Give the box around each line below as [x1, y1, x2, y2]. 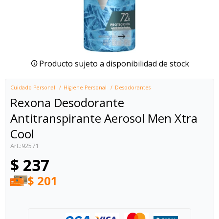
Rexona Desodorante [10, 94, 124, 110]
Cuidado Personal [10, 84, 55, 91]
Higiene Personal [64, 84, 107, 91]
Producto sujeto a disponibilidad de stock [39, 58, 189, 69]
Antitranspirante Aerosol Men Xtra [10, 110, 197, 126]
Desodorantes [115, 84, 151, 91]
